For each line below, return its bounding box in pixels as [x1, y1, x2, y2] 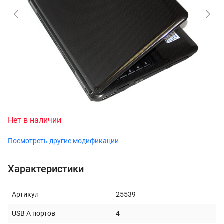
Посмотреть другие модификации [8, 136, 119, 145]
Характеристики [8, 162, 84, 175]
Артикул [12, 190, 39, 198]
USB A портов [12, 209, 55, 217]
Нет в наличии [8, 115, 61, 125]
